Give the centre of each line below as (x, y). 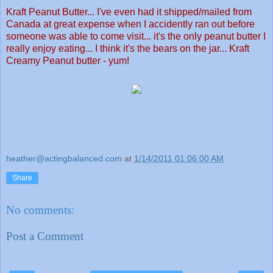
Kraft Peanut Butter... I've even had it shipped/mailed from (129, 12)
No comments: (40, 210)
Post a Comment (45, 236)
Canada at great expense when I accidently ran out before (130, 24)
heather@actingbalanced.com (64, 158)
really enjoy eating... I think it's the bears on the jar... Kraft (128, 49)
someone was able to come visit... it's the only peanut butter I (136, 37)
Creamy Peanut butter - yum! (68, 61)
